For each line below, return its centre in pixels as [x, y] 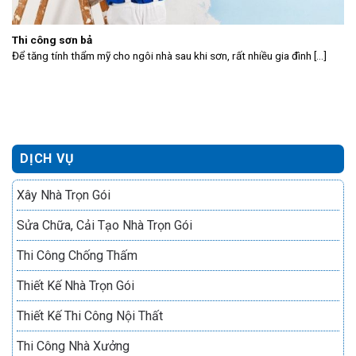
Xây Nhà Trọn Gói [64, 195]
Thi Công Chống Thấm [77, 255]
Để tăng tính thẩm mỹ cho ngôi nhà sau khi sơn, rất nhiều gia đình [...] [169, 56]
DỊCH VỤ [47, 158]
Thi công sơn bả [52, 39]
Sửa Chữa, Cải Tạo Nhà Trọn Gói [104, 225]
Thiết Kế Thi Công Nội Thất [90, 315]
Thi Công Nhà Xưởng [73, 346]
